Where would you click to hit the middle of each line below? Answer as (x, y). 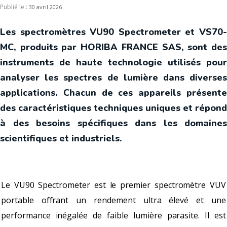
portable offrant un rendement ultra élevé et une (113, 200)
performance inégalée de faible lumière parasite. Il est (113, 215)
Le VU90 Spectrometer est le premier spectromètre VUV (113, 185)
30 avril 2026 (45, 7)
